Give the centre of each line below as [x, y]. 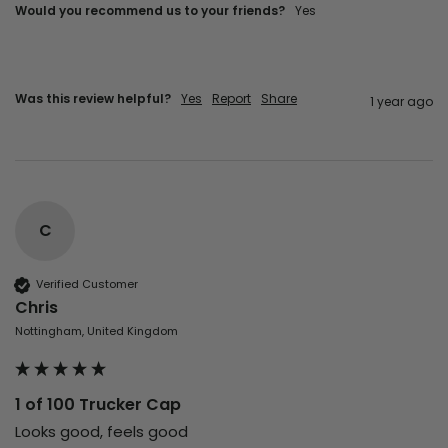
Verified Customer [87, 284]
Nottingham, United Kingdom [96, 330]
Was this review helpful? [93, 98]
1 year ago [401, 101]
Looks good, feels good [103, 431]
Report [231, 98]
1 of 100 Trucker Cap [98, 404]
